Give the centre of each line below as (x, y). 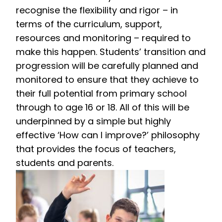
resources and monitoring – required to (103, 38)
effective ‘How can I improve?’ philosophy (108, 135)
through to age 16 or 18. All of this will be (103, 107)
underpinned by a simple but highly (93, 121)
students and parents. (65, 163)
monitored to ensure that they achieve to (107, 79)
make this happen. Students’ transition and (111, 52)
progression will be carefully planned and (107, 65)
